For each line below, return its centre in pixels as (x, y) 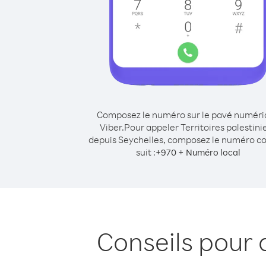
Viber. (112, 127)
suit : (146, 152)
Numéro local (213, 152)
